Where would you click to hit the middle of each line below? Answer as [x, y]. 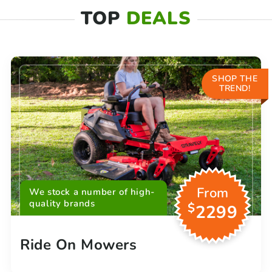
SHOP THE [235, 79]
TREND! [235, 89]
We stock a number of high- [92, 192]
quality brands [62, 203]
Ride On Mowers [78, 244]
